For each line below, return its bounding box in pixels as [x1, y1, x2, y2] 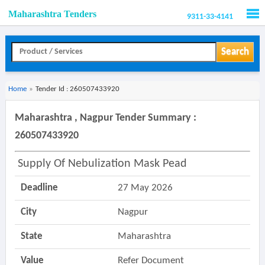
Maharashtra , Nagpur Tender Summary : [14, 112, 196, 124]
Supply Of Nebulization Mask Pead [17, 158, 187, 170]
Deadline [20, 183, 58, 193]
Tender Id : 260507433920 [35, 85, 119, 93]
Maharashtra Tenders [8, 9, 96, 19]
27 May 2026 [117, 183, 173, 193]
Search [221, 47, 249, 57]
